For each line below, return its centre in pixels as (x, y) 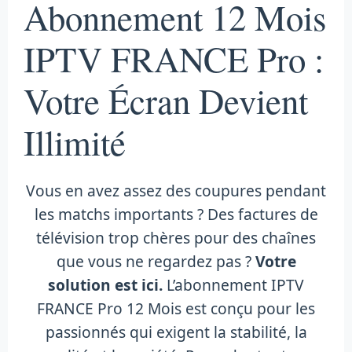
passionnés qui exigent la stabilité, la (176, 332)
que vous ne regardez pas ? (156, 261)
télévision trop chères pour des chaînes (176, 237)
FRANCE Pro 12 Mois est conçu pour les (176, 308)
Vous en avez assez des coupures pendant (176, 190)
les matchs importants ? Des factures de (176, 214)
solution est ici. (105, 284)
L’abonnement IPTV (233, 284)
